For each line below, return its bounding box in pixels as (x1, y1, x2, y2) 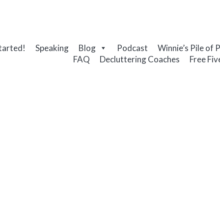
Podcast (116, 42, 148, 53)
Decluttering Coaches (100, 54, 180, 65)
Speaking (35, 42, 69, 53)
